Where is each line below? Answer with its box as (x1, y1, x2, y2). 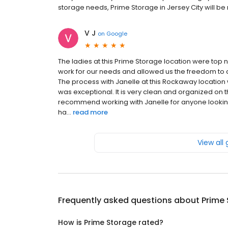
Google (106, 29, 127, 38)
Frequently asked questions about (58, 194, 202, 207)
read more (73, 107, 108, 118)
